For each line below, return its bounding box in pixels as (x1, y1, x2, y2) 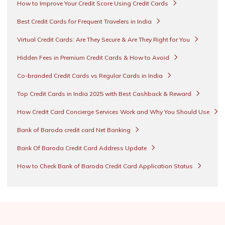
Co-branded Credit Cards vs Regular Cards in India (17, 71, 164, 79)
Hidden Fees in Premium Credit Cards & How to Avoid (17, 53, 171, 61)
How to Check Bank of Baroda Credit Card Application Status (17, 162, 194, 170)
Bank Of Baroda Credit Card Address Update (17, 144, 148, 152)
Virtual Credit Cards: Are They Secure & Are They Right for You (17, 35, 191, 43)
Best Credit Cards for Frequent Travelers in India (17, 17, 153, 25)
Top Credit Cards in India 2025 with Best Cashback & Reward (17, 89, 193, 97)
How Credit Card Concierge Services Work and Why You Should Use (17, 107, 211, 116)
